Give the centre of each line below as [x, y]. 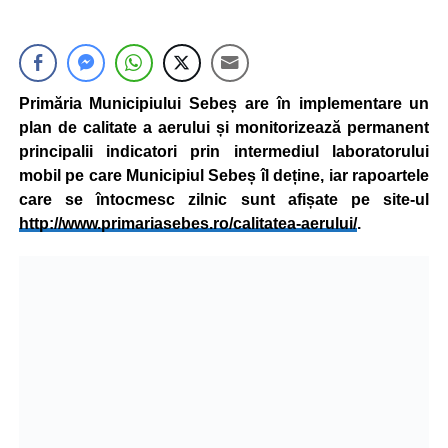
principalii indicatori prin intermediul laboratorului [224, 151]
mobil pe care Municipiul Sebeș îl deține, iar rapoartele [224, 175]
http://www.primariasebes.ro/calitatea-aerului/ [187, 223]
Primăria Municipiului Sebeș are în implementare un [224, 103]
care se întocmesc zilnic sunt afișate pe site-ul [224, 199]
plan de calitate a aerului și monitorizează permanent [224, 127]
